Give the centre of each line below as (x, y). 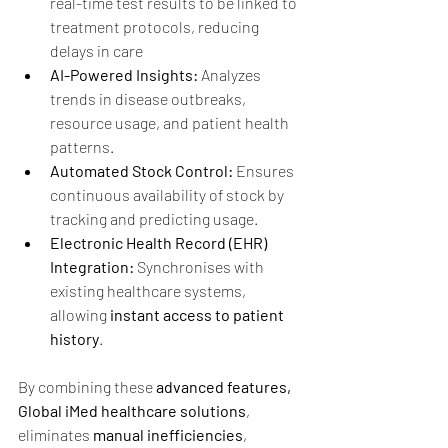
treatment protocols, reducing (156, 26)
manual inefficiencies (168, 434)
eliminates (55, 434)
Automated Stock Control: (141, 170)
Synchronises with (200, 266)
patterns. (82, 146)
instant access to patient (198, 314)
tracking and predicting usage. (154, 218)
